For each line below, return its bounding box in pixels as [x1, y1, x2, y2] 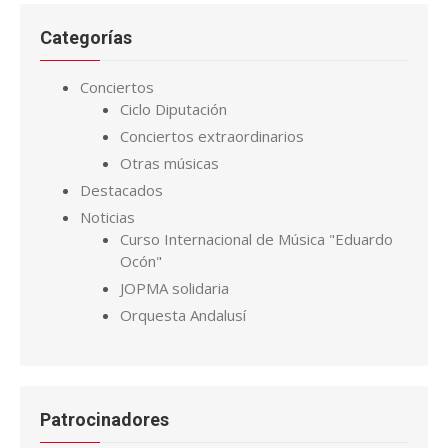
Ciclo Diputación [120, 99, 227, 119]
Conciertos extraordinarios [120, 126, 304, 146]
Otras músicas [120, 153, 219, 173]
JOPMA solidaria [120, 278, 229, 298]
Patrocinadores [40, 409, 169, 430]
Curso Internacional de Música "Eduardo [120, 229, 393, 249]
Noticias [80, 207, 135, 227]
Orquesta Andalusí [120, 305, 246, 325]
